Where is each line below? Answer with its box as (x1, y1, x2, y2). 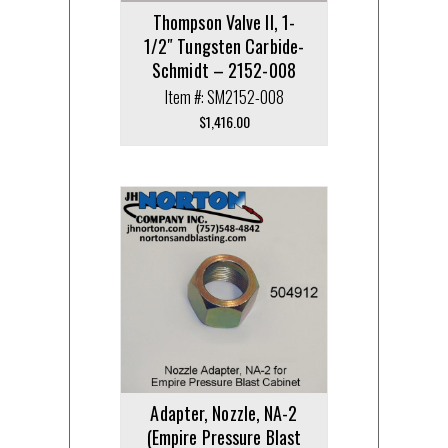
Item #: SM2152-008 (164, 84, 284, 109)
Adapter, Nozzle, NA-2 (150, 399, 298, 426)
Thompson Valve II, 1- (152, 8, 296, 35)
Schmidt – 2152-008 (152, 56, 296, 83)
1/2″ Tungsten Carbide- (143, 32, 305, 59)
